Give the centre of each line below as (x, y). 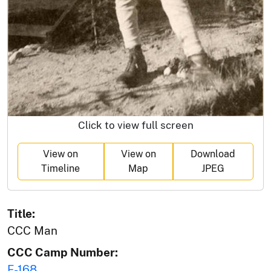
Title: (21, 214)
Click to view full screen (135, 126)
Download (213, 154)
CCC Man (32, 231)
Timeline (61, 169)
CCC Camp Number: (63, 253)
